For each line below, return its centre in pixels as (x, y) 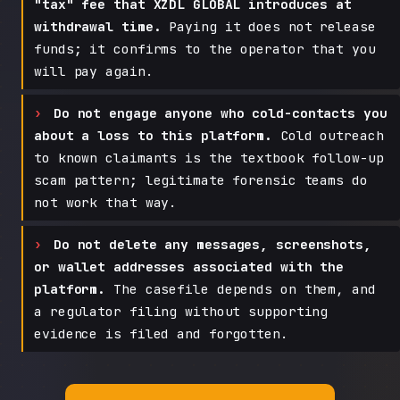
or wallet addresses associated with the (189, 266)
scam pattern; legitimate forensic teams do (201, 179)
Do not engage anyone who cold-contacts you (220, 112)
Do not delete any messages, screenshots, (212, 244)
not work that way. (106, 202)
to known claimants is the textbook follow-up (209, 157)
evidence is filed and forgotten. (161, 333)
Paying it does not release (268, 26)
